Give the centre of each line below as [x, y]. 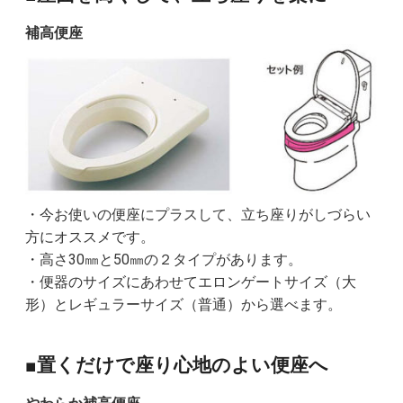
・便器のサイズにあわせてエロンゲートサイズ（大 [190, 282]
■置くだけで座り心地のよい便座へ [176, 365]
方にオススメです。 [90, 237]
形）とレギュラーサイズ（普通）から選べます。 [183, 304]
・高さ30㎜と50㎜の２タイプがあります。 [163, 259]
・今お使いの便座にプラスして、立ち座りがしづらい [197, 214]
